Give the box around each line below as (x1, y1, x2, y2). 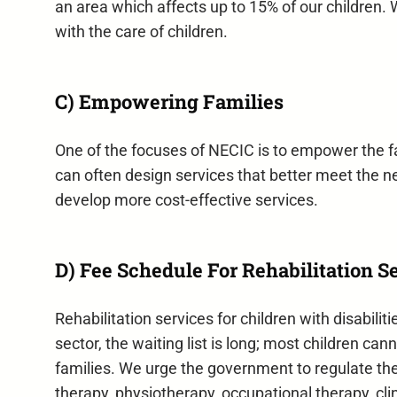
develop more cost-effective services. (54, 191, 318, 210)
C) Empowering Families (54, 88, 284, 114)
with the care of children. (54, 23, 228, 42)
